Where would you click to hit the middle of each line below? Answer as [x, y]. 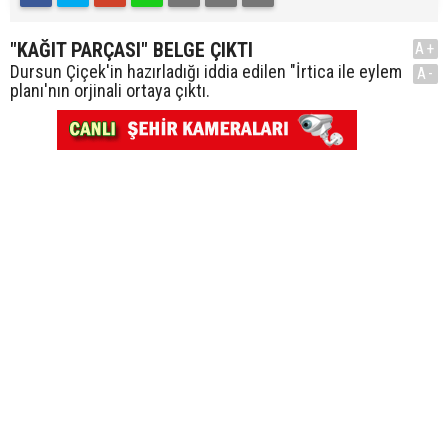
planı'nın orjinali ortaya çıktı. [110, 90]
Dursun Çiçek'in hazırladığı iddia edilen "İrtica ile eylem [206, 71]
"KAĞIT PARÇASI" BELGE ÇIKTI [131, 50]
